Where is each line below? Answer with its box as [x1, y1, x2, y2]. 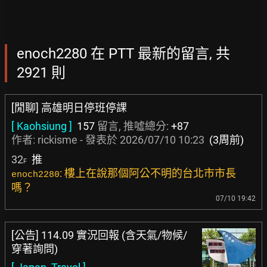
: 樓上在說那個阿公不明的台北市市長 [60, 167, 236, 179]
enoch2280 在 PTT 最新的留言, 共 [17, 45, 230, 62]
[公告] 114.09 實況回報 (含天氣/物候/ [11, 229, 187, 241]
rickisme [38, 133, 77, 146]
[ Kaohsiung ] [11, 120, 72, 132]
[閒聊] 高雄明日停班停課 [11, 101, 127, 114]
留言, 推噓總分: [95, 120, 171, 132]
